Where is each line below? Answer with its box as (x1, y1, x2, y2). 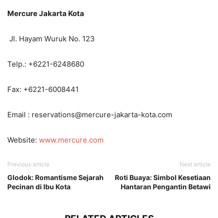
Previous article (7, 160, 50, 168)
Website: (7, 135, 39, 145)
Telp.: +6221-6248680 (7, 59, 84, 69)
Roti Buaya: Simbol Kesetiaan (115, 173, 211, 182)
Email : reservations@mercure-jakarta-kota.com (7, 109, 172, 119)
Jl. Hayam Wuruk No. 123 (7, 34, 95, 43)
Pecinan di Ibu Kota (7, 182, 71, 191)
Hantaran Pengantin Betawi (121, 182, 211, 191)
